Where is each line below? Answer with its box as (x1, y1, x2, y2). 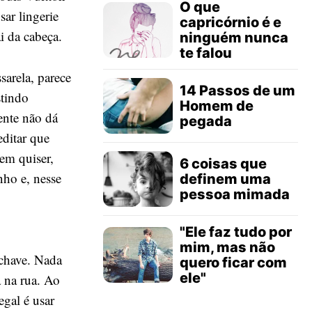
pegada (180, 113, 232, 130)
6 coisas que (180, 155, 267, 172)
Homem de (180, 97, 253, 114)
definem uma (180, 171, 271, 187)
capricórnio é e (180, 14, 281, 31)
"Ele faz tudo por (180, 224, 292, 240)
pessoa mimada (180, 186, 290, 203)
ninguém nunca (180, 29, 288, 46)
